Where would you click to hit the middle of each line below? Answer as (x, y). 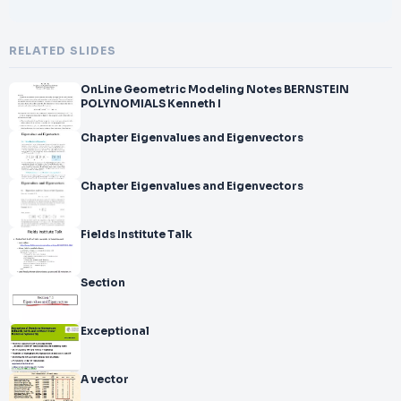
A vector (110, 380)
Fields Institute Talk (137, 235)
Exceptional (115, 331)
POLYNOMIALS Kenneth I (151, 104)
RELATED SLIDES (63, 51)
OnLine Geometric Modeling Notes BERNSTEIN (215, 90)
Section (103, 283)
